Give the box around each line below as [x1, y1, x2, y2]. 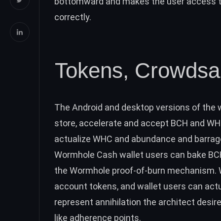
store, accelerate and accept [54, 117, 171, 128]
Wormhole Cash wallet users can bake [54, 149, 208, 160]
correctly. [54, 12, 91, 23]
